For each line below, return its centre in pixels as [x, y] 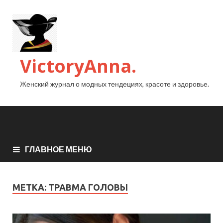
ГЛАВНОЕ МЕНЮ [58, 149]
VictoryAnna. [78, 66]
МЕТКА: [30, 187]
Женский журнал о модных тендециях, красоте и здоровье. [114, 84]
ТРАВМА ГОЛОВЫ [88, 187]
